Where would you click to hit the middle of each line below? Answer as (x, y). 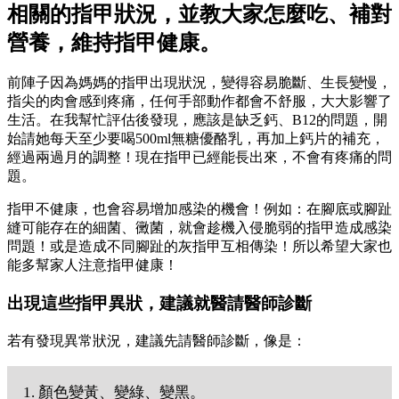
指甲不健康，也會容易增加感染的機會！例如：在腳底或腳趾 (199, 209)
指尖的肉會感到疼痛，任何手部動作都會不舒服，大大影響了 (199, 102)
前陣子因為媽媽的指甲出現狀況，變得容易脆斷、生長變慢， (199, 83)
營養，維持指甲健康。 (114, 42)
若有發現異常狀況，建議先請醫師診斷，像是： (157, 340)
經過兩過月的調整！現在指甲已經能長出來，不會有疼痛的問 (199, 158)
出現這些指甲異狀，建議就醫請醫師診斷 (159, 304)
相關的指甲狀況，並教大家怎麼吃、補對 (199, 14)
